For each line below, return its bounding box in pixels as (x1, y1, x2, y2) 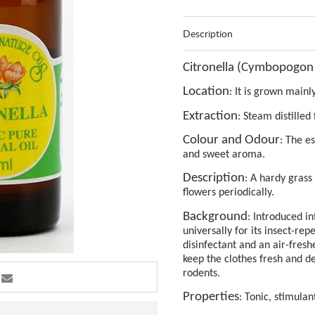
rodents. (183, 267, 220, 279)
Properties (183, 290, 239, 304)
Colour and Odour (183, 134, 280, 148)
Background (183, 210, 247, 224)
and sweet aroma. (183, 149, 265, 161)
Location (183, 85, 229, 99)
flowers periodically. (183, 187, 274, 199)
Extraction (183, 109, 238, 123)
